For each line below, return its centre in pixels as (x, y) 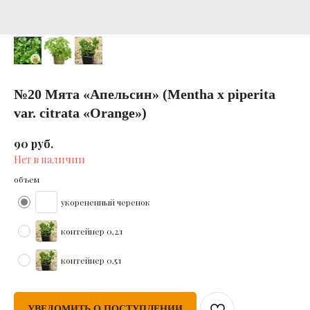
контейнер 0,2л (92, 231)
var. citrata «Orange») (80, 113)
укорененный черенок (106, 202)
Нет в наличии (49, 159)
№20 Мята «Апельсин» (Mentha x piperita (145, 94)
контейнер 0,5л (91, 260)
